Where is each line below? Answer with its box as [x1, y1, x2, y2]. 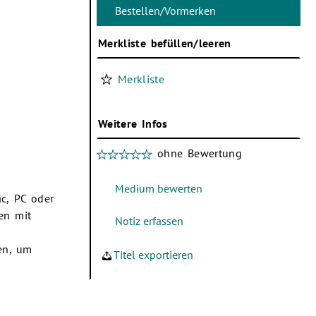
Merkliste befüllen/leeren [98, 35, 231, 50]
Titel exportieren [114, 247, 193, 262]
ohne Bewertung [152, 145, 242, 160]
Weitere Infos [98, 116, 168, 130]
